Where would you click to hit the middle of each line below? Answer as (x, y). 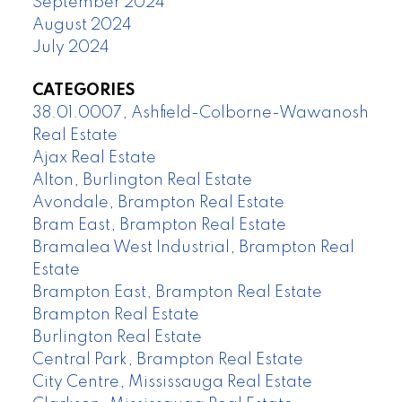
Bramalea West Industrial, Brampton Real (193, 247)
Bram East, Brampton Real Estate (159, 225)
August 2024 (82, 26)
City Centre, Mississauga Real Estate (172, 382)
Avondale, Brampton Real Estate (158, 202)
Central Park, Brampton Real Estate (167, 359)
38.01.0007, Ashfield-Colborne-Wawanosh (200, 113)
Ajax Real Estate (94, 157)
